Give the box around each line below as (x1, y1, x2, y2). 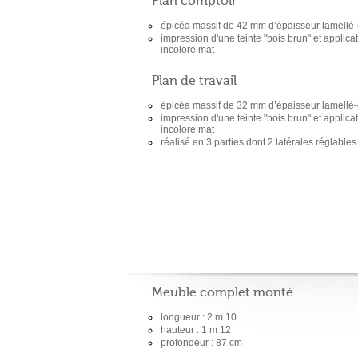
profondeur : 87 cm (161, 337, 242, 348)
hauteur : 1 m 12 (161, 324, 231, 336)
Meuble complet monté (152, 287, 293, 300)
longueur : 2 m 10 (161, 312, 237, 323)
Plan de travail (152, 75, 237, 88)
